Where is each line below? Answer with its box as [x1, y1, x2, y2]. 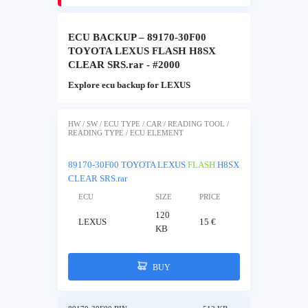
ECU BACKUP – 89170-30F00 [68, 32, 206, 43]
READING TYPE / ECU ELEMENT [68, 129, 184, 137]
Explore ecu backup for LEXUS [68, 80, 190, 91]
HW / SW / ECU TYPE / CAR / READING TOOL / [68, 120, 229, 128]
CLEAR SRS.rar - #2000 [68, 59, 180, 71]
